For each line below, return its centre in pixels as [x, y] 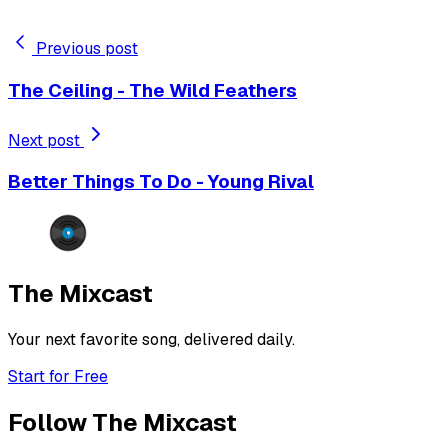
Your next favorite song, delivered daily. [151, 339]
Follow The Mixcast [122, 422]
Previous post [87, 49]
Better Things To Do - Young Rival [161, 182]
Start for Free [58, 376]
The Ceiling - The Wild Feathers [152, 90]
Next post [46, 140]
